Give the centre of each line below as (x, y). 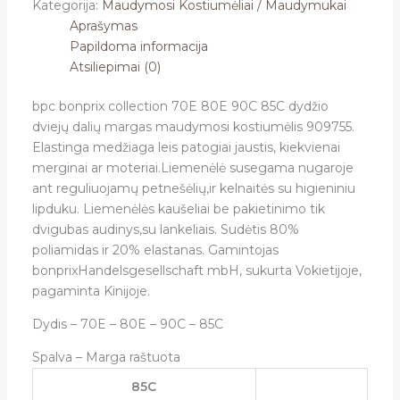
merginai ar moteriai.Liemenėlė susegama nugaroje (192, 168)
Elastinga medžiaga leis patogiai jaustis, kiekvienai (186, 148)
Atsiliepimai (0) (115, 67)
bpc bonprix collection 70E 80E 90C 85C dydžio (180, 107)
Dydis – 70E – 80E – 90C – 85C (127, 325)
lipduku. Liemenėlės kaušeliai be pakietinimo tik (178, 209)
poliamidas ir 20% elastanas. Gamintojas (155, 250)
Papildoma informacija (138, 47)
